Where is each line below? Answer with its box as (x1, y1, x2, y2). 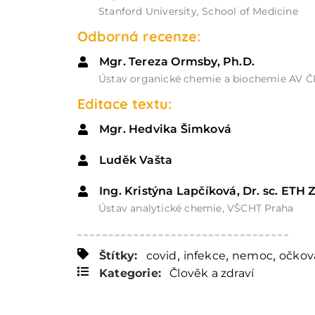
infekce (183, 248, 226, 262)
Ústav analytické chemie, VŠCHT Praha (98, 201, 294, 214)
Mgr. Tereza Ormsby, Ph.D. (99, 54, 255, 68)
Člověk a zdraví (169, 266, 255, 280)
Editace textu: (77, 94, 172, 112)
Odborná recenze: (77, 27, 200, 45)
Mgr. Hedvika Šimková (99, 122, 231, 136)
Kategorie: (99, 266, 161, 280)
